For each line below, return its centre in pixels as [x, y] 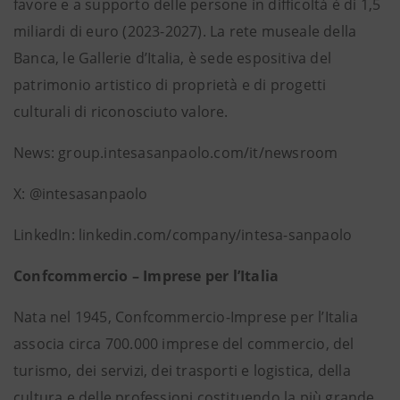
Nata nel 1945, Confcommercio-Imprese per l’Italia [186, 317]
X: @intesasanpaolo [81, 194]
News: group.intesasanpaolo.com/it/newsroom [176, 153]
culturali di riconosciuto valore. [121, 112]
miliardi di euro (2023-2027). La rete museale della [185, 31]
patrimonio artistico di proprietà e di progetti [170, 85]
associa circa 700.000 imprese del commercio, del [184, 344]
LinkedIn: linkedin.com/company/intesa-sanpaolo [183, 235]
